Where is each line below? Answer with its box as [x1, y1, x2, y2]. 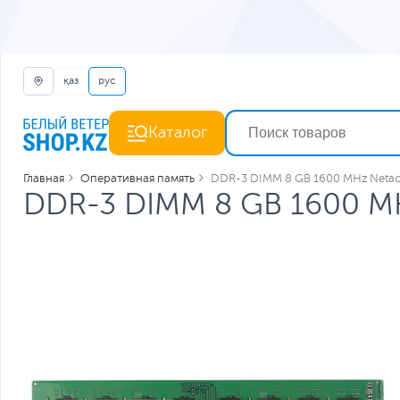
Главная [23, 173, 64, 185]
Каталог [148, 125, 207, 141]
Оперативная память [80, 173, 195, 185]
